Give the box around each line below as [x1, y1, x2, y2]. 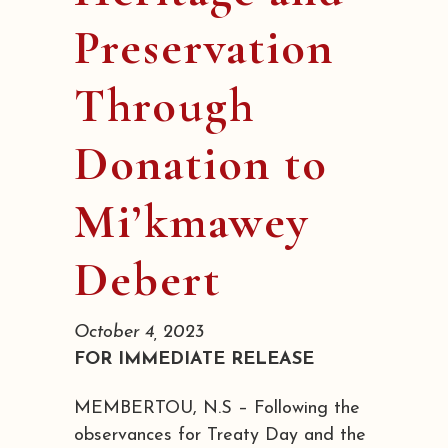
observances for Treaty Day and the [74, 425, 366, 445]
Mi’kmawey [74, 192, 309, 251]
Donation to [74, 134, 328, 193]
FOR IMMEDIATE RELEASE [74, 349, 314, 369]
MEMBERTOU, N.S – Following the [74, 398, 360, 418]
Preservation [74, 18, 334, 77]
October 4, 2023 [74, 322, 204, 342]
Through [74, 76, 255, 135]
